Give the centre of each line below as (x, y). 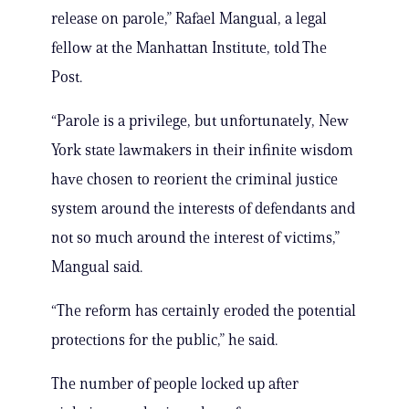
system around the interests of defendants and (203, 209)
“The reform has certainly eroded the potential (204, 311)
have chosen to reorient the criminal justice (194, 179)
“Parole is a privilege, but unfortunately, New (200, 121)
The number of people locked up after (175, 384)
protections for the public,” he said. (164, 340)
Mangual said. (97, 267)
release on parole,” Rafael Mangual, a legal (189, 19)
